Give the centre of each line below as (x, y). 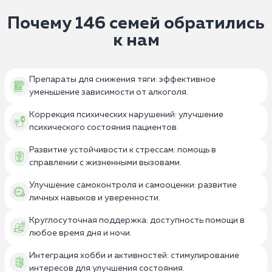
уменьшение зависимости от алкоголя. (109, 92)
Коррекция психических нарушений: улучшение (126, 114)
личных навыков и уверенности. (95, 198)
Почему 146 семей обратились (136, 23)
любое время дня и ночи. (80, 233)
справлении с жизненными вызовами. (105, 162)
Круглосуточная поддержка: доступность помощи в (137, 220)
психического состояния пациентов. (104, 127)
